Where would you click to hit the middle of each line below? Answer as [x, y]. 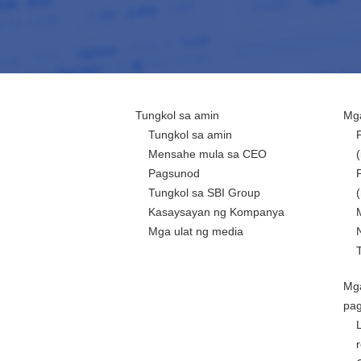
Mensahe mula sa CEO [207, 154]
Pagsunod [174, 173]
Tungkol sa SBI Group [204, 193]
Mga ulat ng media [196, 231]
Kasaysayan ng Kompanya [216, 212]
